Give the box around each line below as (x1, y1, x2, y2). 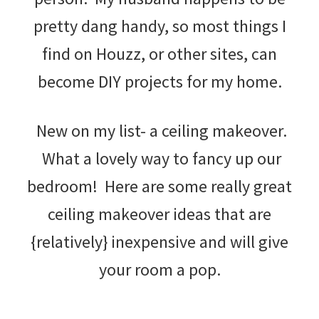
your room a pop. (98, 258, 221, 281)
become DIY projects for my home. (37, 70, 282, 93)
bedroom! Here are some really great (27, 174, 292, 197)
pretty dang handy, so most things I (33, 14, 286, 37)
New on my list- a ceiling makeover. (32, 119, 287, 142)
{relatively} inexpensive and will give (31, 230, 288, 253)
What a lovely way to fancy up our (38, 147, 281, 169)
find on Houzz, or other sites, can (42, 42, 277, 65)
